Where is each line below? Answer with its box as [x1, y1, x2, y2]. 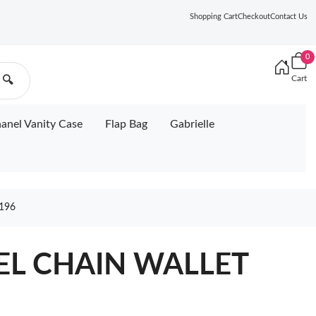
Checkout [238, 13, 270, 20]
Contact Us [270, 13, 308, 20]
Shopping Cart [190, 13, 238, 20]
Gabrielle [170, 119, 214, 130]
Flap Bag [105, 119, 147, 130]
